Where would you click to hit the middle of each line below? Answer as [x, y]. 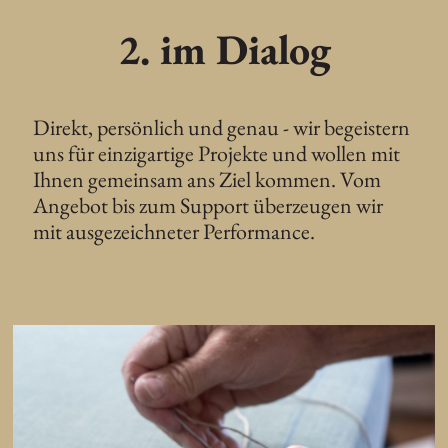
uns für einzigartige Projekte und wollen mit [217, 154]
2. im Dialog [224, 50]
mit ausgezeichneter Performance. [176, 232]
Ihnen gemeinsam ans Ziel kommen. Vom [207, 180]
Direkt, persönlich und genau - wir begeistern [222, 128]
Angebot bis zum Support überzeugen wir [208, 206]
